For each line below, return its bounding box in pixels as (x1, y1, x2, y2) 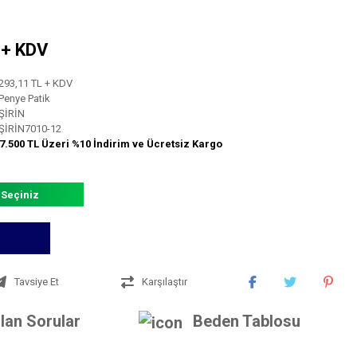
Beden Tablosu (192, 312, 300, 331)
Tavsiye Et (14, 276, 59, 288)
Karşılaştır (141, 276, 187, 288)
